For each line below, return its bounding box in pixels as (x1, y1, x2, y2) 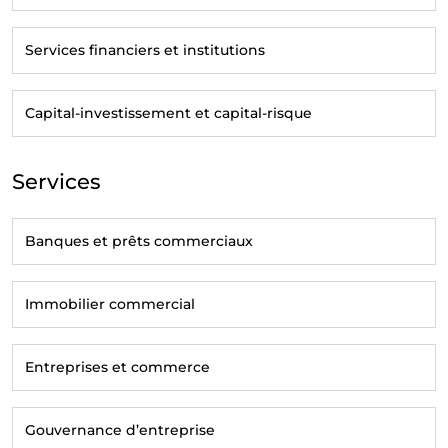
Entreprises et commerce (25, 357, 210, 376)
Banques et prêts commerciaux (25, 231, 253, 250)
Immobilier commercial (25, 294, 195, 313)
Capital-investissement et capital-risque (25, 103, 312, 122)
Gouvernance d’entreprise (25, 420, 215, 439)
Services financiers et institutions (25, 40, 265, 59)
